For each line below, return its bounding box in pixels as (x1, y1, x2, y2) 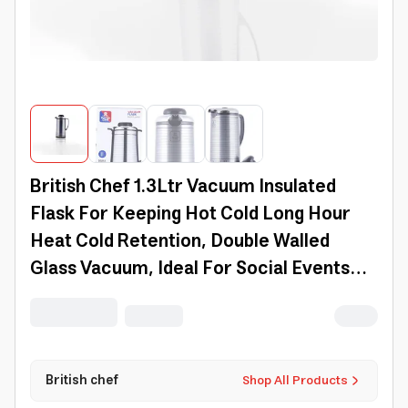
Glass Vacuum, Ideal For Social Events (30, 253, 350, 285)
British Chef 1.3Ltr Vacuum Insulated (30, 171, 336, 203)
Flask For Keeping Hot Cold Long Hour (30, 199, 351, 230)
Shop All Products (242, 370, 348, 392)
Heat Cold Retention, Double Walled (30, 226, 330, 258)
